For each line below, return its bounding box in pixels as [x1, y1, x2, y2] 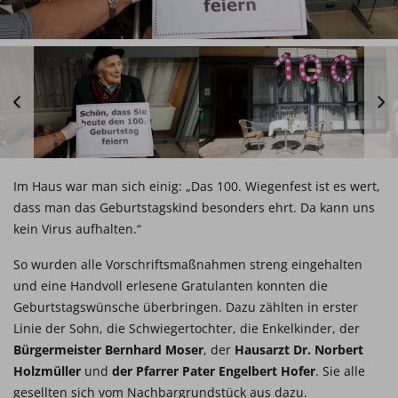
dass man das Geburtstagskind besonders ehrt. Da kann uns [13, 199, 375, 216]
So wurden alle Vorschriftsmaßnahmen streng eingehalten [13, 256, 362, 273]
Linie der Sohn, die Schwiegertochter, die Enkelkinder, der [13, 320, 360, 337]
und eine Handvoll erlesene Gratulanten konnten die [13, 277, 328, 294]
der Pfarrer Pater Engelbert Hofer [112, 362, 315, 379]
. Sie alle [315, 362, 365, 379]
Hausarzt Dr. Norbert [235, 341, 363, 358]
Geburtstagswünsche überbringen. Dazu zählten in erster [13, 298, 358, 315]
